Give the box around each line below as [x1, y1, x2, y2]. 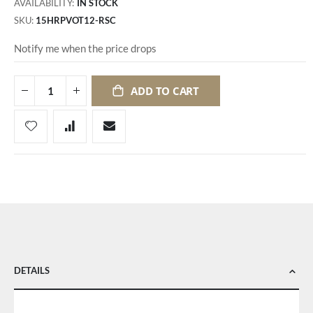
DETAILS [14, 264, 50, 276]
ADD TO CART [131, 83, 199, 98]
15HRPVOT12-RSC [36, 15, 116, 27]
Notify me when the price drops [14, 42, 156, 55]
